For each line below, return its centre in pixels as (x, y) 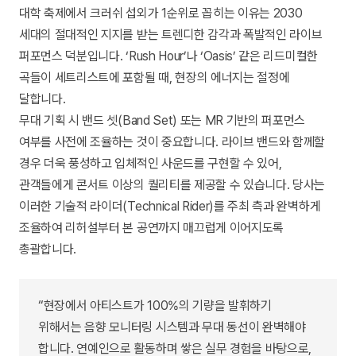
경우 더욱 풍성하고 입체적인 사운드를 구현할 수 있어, (151, 164)
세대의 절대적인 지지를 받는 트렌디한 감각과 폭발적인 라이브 (171, 35)
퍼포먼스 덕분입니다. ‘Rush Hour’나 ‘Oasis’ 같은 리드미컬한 (168, 56)
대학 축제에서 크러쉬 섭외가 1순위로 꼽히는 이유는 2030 (161, 14)
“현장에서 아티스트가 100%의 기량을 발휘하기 (155, 305)
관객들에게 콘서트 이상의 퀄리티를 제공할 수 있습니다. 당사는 (172, 185)
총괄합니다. (48, 250)
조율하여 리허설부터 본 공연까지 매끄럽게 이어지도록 (152, 228)
